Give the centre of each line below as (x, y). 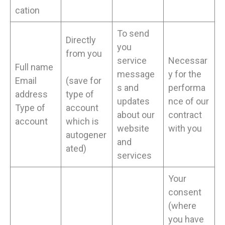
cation (27, 11)
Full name (34, 67)
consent (185, 192)
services (134, 156)
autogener (86, 135)
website (133, 129)
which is (82, 122)
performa (187, 88)
